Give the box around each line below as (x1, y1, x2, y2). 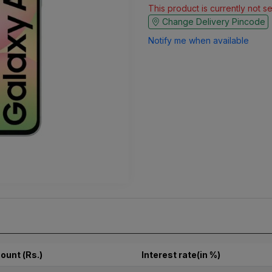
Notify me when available (148, 35, 249, 46)
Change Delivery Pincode (160, 16, 265, 27)
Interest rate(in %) (141, 249, 220, 260)
